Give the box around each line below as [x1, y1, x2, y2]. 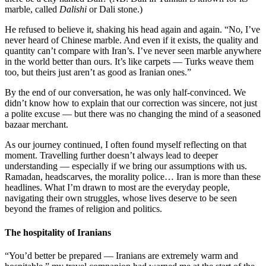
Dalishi [59, 4, 87, 15]
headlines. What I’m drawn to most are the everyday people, [5, 182, 230, 193]
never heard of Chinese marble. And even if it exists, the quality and [5, 35, 258, 46]
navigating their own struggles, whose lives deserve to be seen [5, 193, 237, 204]
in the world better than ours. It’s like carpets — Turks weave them [5, 56, 254, 67]
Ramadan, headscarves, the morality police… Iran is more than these [5, 172, 261, 182]
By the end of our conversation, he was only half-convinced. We [5, 87, 246, 98]
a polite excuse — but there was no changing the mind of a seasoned [5, 109, 261, 119]
